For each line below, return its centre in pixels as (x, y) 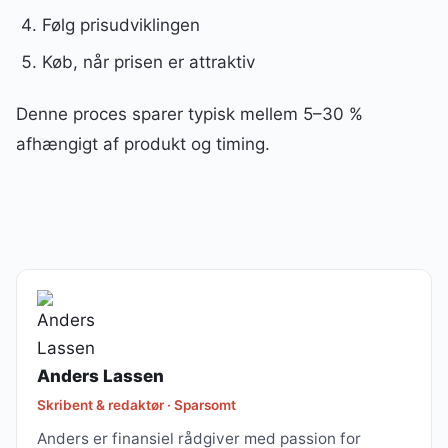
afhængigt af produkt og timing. (143, 143)
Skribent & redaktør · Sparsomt (136, 404)
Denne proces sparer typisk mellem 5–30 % (189, 113)
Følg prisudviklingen (120, 24)
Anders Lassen (100, 375)
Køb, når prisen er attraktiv (148, 61)
